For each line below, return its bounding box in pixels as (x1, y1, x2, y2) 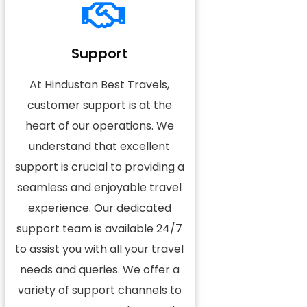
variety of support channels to (17, 282, 182, 298)
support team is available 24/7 (16, 221, 183, 236)
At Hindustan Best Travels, (29, 77, 170, 93)
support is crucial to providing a (14, 159, 184, 175)
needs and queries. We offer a (19, 262, 180, 278)
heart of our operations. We (25, 118, 174, 134)
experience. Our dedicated (27, 200, 171, 216)
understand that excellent (29, 138, 171, 154)
